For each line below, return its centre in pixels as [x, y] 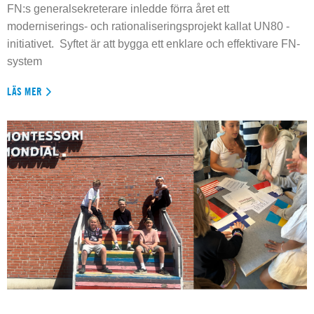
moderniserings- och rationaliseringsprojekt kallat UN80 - [148, 26]
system [25, 61]
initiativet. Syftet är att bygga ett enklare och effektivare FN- [153, 44]
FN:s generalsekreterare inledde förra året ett [118, 9]
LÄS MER [25, 91]
